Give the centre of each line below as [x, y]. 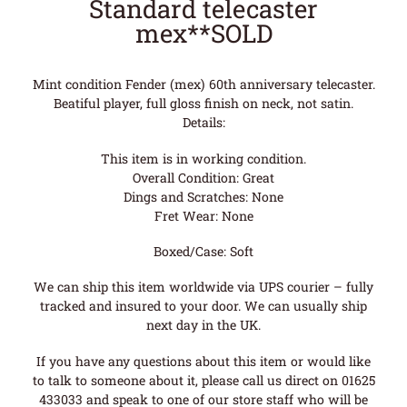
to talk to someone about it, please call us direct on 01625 [203, 380]
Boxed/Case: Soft [203, 251]
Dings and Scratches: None [203, 196]
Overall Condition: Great [203, 177]
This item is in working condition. [203, 158]
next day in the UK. [203, 325]
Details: [203, 123]
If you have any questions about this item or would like [203, 361]
